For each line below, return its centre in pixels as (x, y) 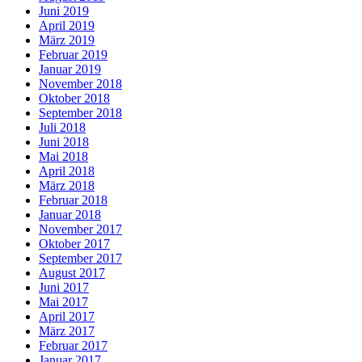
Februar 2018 (73, 200)
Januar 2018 (70, 215)
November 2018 (80, 84)
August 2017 (72, 273)
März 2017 (67, 331)
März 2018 (67, 186)
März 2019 (67, 40)
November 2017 (80, 229)
